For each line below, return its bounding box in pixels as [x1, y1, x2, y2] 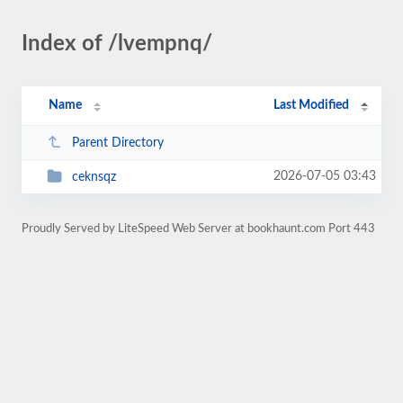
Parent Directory [71, 136, 164, 149]
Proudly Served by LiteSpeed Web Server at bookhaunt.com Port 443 [22, 223, 375, 234]
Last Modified [273, 99, 350, 112]
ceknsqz [71, 170, 116, 184]
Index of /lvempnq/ [22, 33, 212, 55]
